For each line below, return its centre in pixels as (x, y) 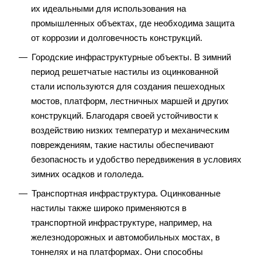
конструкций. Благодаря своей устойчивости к (125, 116)
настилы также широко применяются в (109, 208)
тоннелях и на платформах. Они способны (117, 252)
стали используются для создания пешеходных (128, 87)
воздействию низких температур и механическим (130, 130)
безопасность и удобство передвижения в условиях (136, 160)
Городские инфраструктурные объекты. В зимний (131, 57)
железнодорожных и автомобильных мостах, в (125, 237)
